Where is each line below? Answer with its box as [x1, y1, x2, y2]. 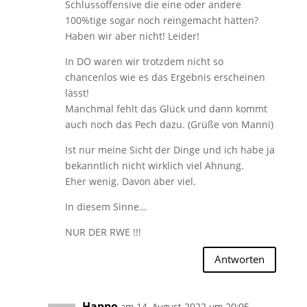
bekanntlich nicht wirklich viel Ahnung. [64, 158, 244, 172]
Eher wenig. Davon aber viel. [64, 174, 196, 188]
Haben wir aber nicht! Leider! [64, 29, 199, 42]
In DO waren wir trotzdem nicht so [64, 54, 223, 68]
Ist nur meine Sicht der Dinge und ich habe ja [64, 143, 275, 156]
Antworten [214, 252, 265, 267]
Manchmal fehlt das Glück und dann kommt [64, 101, 267, 115]
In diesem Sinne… [64, 199, 147, 213]
